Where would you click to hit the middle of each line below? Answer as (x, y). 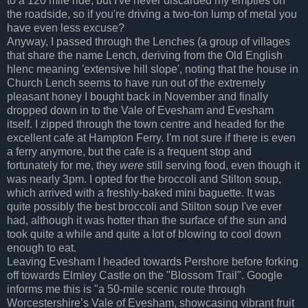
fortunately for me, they (63, 165)
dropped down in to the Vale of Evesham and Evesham (140, 110)
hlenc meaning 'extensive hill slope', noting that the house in (153, 69)
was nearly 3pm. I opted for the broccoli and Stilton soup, (144, 179)
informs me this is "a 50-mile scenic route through (126, 289)
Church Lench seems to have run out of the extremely (136, 82)
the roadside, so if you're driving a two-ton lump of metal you (152, 14)
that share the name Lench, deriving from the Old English (145, 55)
